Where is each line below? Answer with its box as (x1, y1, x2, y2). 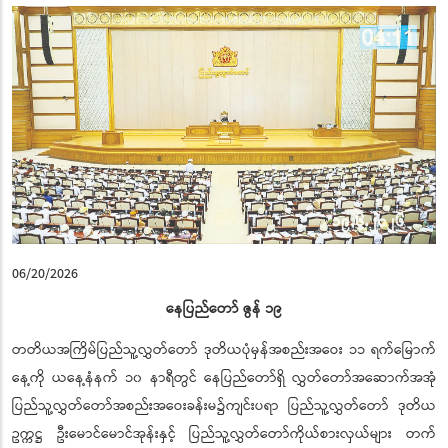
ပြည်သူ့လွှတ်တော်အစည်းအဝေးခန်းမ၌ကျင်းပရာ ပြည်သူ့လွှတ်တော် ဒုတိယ (12, 395, 436, 418)
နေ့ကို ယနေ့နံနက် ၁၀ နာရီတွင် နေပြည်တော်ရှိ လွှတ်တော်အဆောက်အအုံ (12, 367, 436, 390)
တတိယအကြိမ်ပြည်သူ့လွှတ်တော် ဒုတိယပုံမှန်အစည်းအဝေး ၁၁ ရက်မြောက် (12, 339, 436, 362)
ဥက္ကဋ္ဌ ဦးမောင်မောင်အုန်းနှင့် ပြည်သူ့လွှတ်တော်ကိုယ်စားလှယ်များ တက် (12, 423, 436, 446)
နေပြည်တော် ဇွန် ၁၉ (166, 298, 282, 321)
